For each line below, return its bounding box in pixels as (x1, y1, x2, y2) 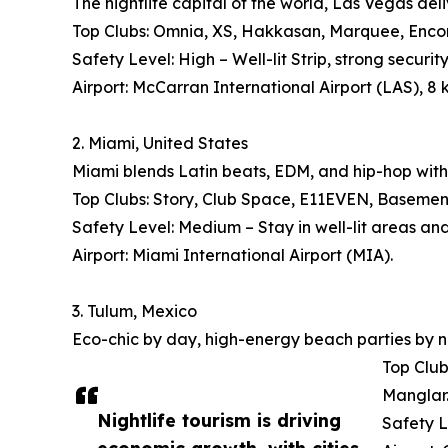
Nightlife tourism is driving (97, 409, 341, 432)
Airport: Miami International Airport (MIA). (72, 245, 393, 266)
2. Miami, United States (72, 133, 248, 154)
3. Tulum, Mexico (72, 301, 197, 322)
